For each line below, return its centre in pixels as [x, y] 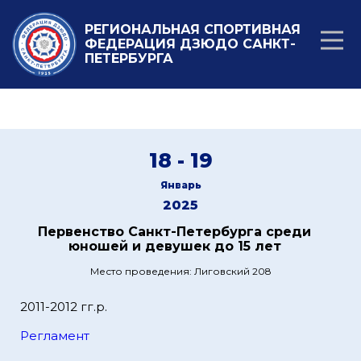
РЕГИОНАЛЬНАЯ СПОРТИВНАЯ [193, 29]
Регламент [55, 336]
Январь [180, 185]
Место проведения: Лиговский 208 [180, 271]
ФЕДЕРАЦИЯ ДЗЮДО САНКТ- [190, 44]
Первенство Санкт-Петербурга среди [174, 232]
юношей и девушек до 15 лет [174, 246]
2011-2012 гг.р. [64, 307]
